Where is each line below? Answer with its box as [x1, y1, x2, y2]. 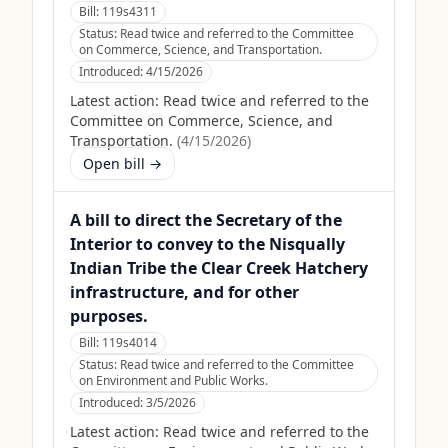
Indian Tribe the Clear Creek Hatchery [70, 257, 368, 279]
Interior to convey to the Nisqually [70, 233, 345, 255]
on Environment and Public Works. [79, 372, 268, 389]
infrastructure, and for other [70, 281, 299, 303]
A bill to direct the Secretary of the [70, 209, 342, 231]
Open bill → [83, 154, 162, 173]
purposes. [70, 305, 148, 327]
